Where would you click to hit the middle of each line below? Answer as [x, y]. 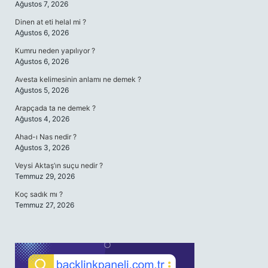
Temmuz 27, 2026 [45, 205]
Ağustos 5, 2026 [42, 90]
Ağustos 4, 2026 [42, 119]
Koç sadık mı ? [39, 194]
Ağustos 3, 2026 [42, 147]
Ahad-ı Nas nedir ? [46, 137]
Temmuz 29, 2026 [45, 176]
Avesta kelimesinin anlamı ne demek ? [78, 79]
